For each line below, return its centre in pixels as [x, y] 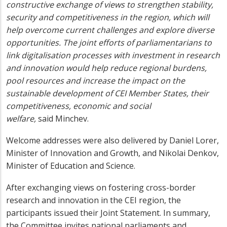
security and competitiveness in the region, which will [108, 17]
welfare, [21, 119]
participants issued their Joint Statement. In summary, [108, 213]
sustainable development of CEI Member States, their [107, 93]
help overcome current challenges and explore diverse [110, 30]
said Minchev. [62, 119]
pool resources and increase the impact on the [96, 81]
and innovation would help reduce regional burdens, [106, 68]
